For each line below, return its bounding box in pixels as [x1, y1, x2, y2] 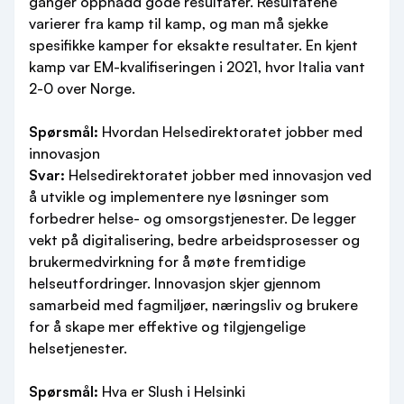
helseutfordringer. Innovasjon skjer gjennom [29, 274, 321, 292]
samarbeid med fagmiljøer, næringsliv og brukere [29, 296, 358, 314]
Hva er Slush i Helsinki [98, 382, 245, 400]
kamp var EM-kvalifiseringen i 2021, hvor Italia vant [29, 58, 365, 76]
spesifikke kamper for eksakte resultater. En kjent [29, 36, 358, 54]
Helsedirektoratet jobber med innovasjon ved [65, 166, 372, 184]
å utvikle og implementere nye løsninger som [29, 188, 329, 206]
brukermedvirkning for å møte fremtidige [29, 252, 306, 271]
